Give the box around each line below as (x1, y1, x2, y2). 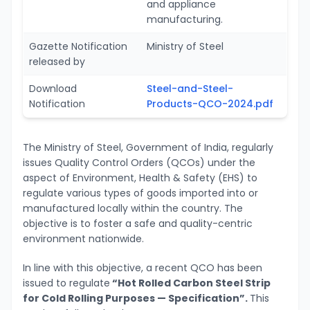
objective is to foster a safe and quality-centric (23, 216, 253, 230)
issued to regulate (23, 275, 110, 290)
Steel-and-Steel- (147, 81, 233, 95)
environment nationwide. (23, 231, 152, 246)
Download (29, 81, 77, 95)
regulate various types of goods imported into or (23, 185, 258, 200)
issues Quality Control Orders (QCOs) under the (23, 155, 255, 170)
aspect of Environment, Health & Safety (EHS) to (23, 170, 257, 185)
